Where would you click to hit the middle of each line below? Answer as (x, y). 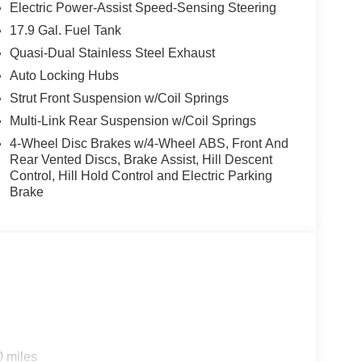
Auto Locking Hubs (64, 76)
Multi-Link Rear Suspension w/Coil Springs (133, 121)
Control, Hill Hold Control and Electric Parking (141, 176)
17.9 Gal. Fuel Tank (65, 31)
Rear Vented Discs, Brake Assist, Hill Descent (141, 160)
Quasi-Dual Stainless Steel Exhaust (112, 53)
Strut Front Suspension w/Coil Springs (119, 99)
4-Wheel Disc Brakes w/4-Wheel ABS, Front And (149, 144)
